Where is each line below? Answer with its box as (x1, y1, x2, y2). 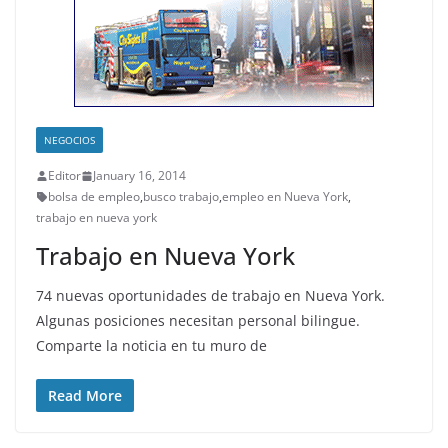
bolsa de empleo (48, 188, 140, 205)
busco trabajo (143, 188, 219, 205)
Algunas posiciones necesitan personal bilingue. (36, 311, 360, 330)
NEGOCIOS (44, 133, 95, 147)
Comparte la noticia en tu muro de (36, 336, 267, 355)
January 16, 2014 (93, 167, 186, 184)
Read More (48, 386, 122, 405)
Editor (48, 167, 81, 184)
